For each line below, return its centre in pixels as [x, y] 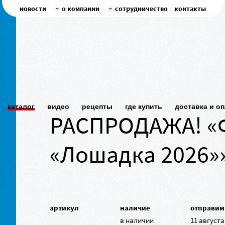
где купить [144, 106]
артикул [65, 208]
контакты [190, 9]
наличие [135, 208]
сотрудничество [141, 9]
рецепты [97, 106]
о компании [80, 9]
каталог [21, 106]
